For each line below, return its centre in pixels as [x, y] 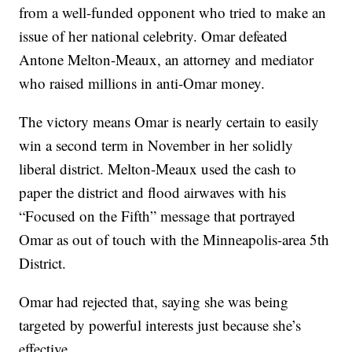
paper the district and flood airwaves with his [153, 192]
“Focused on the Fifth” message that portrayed [158, 216]
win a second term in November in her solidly [156, 145]
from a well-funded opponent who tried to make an [173, 13]
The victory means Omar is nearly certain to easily [169, 122]
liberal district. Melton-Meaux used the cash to [158, 169]
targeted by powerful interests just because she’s [160, 325]
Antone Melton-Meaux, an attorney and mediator [167, 60]
